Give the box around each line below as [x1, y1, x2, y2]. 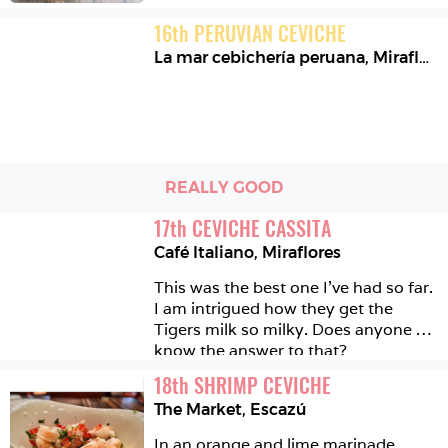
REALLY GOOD [165, 178, 283, 198]
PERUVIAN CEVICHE [194, 18, 347, 49]
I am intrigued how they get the [154, 297, 394, 319]
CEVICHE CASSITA [192, 212, 332, 243]
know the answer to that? [154, 339, 348, 361]
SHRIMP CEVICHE [194, 369, 332, 400]
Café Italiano [154, 242, 255, 262]
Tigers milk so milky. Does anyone [154, 318, 413, 340]
